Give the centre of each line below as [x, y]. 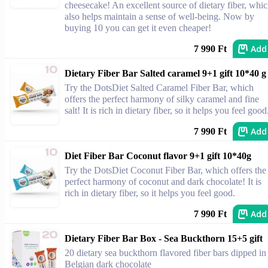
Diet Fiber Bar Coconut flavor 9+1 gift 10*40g [158, 156]
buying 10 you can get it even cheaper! [138, 28]
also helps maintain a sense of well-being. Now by [159, 16]
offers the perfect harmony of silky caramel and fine [162, 99]
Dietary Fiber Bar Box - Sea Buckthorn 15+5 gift [164, 238]
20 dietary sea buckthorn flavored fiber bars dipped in [165, 253]
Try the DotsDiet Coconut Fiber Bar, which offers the [165, 170]
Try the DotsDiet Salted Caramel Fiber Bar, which [159, 88]
